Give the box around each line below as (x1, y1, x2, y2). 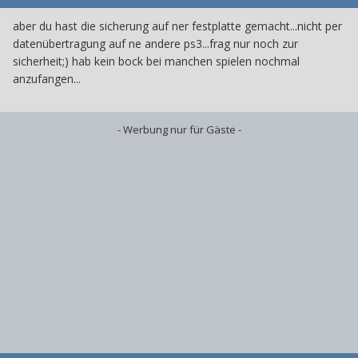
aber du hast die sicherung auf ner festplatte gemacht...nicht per (13, 18, 342, 34)
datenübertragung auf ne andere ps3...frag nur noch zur (13, 36, 298, 52)
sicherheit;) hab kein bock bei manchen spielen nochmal (13, 54, 300, 70)
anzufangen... (13, 71, 81, 87)
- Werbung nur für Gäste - (117, 122, 241, 137)
